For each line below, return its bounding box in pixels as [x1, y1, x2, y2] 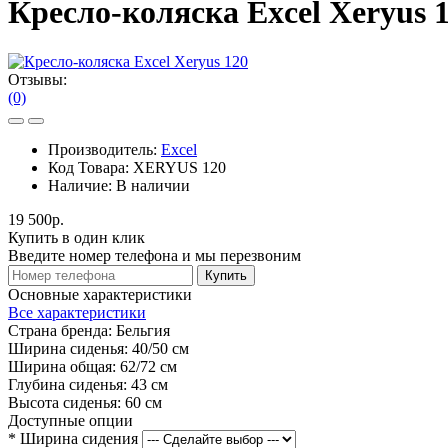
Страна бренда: [8, 321, 112, 339]
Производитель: [48, 140, 161, 158]
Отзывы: [8, 70, 67, 88]
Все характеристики [8, 303, 146, 321]
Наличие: [48, 176, 116, 194]
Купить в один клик [8, 228, 145, 246]
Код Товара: [48, 158, 133, 176]
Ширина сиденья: [8, 339, 128, 357]
